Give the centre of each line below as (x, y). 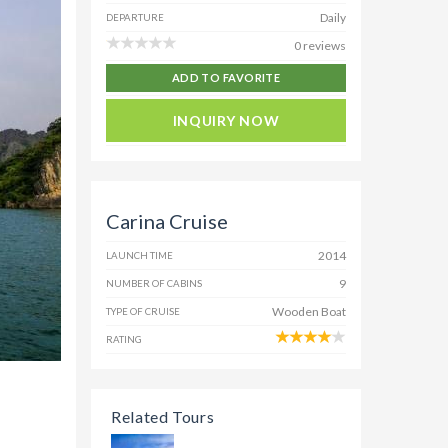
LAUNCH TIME (139, 255)
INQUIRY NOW (226, 120)
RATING (124, 339)
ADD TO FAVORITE (226, 77)
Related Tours (163, 416)
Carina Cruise (167, 221)
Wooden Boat (309, 311)
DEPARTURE (135, 17)
